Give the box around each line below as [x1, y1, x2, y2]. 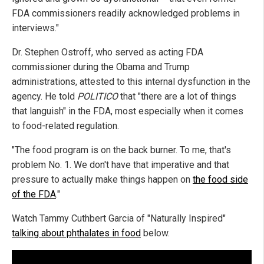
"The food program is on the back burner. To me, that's [12, 144, 231, 156]
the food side [193, 174, 248, 185]
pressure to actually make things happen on [12, 174, 193, 185]
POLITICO [77, 91, 118, 102]
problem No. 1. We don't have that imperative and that [12, 159, 229, 170]
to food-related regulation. [12, 120, 119, 131]
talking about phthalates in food [12, 227, 141, 239]
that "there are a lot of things [118, 91, 236, 102]
